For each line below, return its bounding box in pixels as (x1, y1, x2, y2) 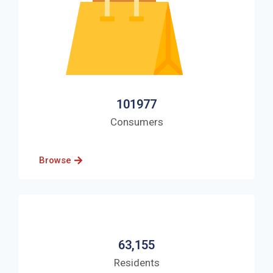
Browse (39, 154, 71, 166)
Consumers (110, 115, 163, 128)
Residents (113, 256, 160, 269)
